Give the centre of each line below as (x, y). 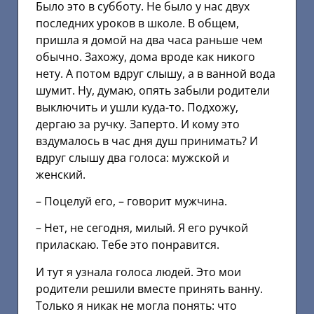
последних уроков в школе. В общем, (137, 23)
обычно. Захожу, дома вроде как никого (145, 56)
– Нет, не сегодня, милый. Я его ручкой (142, 228)
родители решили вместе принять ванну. (149, 288)
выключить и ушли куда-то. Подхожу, (137, 107)
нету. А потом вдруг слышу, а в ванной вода (156, 73)
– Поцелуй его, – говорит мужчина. (131, 201)
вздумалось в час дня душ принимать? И (147, 141)
